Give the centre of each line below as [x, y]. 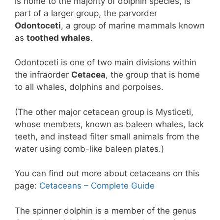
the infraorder [43, 75]
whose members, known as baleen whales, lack [109, 124]
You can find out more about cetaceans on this [107, 174]
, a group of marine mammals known [133, 25]
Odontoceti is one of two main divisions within [106, 63]
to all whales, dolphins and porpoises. [89, 87]
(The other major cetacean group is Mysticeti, [104, 112]
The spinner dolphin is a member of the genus [106, 210]
